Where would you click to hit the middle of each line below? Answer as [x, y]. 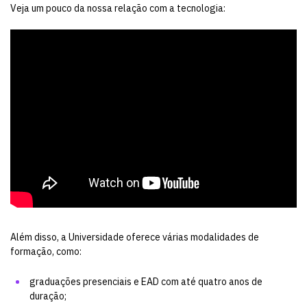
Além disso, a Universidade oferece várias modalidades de [135, 237]
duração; [48, 296]
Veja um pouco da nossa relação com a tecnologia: [118, 8]
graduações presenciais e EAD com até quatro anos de [146, 281]
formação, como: [46, 251]
